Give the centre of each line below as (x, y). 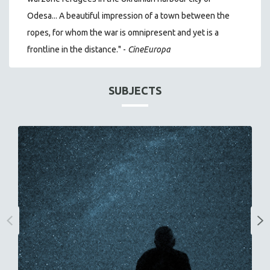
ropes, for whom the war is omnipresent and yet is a (123, 32)
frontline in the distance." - (77, 49)
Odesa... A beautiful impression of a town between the (128, 15)
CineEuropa (149, 49)
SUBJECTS (135, 90)
